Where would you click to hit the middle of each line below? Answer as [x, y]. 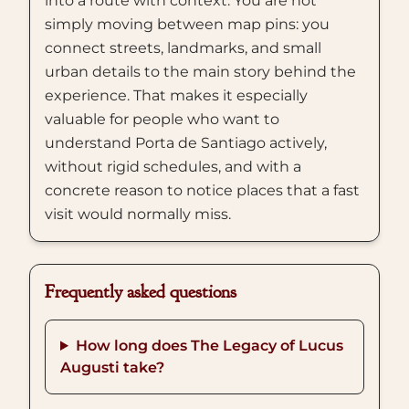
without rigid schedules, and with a [173, 167]
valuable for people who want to [162, 119]
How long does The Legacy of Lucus [209, 346]
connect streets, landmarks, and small [183, 48]
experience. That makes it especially [176, 95]
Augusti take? [112, 367]
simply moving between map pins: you [187, 24]
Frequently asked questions [141, 292]
